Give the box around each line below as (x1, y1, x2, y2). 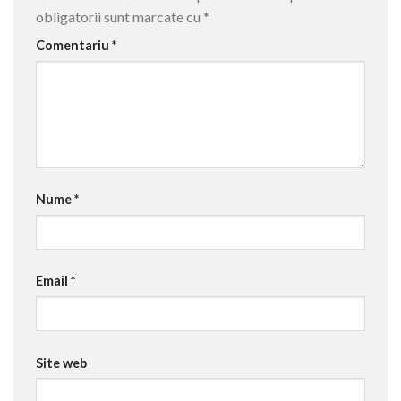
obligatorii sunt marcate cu (36, 8, 203, 26)
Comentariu (36, 38, 112, 54)
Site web (36, 354, 87, 371)
